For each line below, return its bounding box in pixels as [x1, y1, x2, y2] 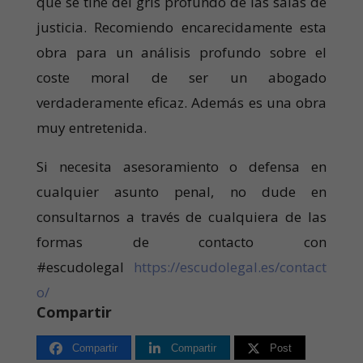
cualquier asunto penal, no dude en [36, 182, 327, 202]
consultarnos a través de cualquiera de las [36, 207, 327, 227]
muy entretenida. [36, 118, 147, 138]
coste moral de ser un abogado [36, 68, 327, 88]
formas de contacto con [36, 233, 327, 252]
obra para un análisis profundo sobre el [36, 43, 327, 62]
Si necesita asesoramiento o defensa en [36, 157, 327, 177]
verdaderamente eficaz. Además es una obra [36, 93, 327, 113]
